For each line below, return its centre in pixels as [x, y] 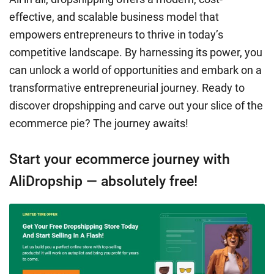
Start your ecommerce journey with [120, 160]
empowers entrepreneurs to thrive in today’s [116, 35]
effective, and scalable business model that [114, 17]
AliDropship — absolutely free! [103, 182]
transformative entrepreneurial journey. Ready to [127, 88]
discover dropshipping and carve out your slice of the [136, 106]
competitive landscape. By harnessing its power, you [136, 53]
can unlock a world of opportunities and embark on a [135, 70]
